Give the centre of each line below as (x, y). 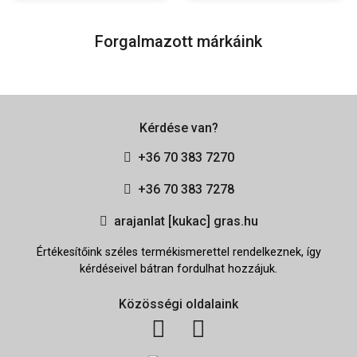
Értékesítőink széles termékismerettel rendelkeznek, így (178, 252)
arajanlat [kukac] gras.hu (186, 221)
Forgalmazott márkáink (178, 41)
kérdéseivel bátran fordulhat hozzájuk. (178, 269)
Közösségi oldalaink (178, 304)
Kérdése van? (178, 127)
